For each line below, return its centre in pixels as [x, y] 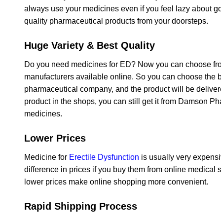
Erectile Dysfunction [104, 157]
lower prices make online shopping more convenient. [116, 182]
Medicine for [47, 157]
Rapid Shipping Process [81, 206]
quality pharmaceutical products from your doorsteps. [116, 21]
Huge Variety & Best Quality [90, 46]
